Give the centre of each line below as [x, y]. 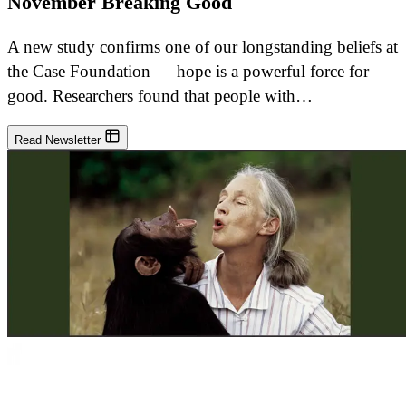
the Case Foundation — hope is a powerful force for [188, 72]
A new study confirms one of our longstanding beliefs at [203, 47]
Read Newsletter [59, 140]
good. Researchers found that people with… [160, 96]
